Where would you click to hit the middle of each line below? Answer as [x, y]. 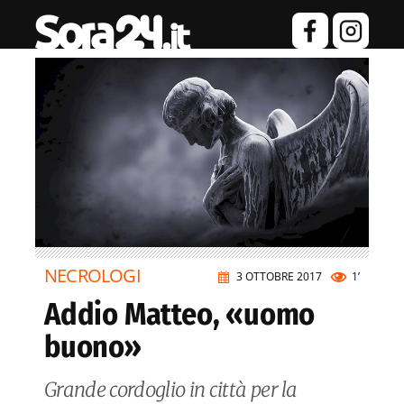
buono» [93, 347]
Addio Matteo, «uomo [180, 315]
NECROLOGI [92, 276]
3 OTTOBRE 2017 [279, 277]
